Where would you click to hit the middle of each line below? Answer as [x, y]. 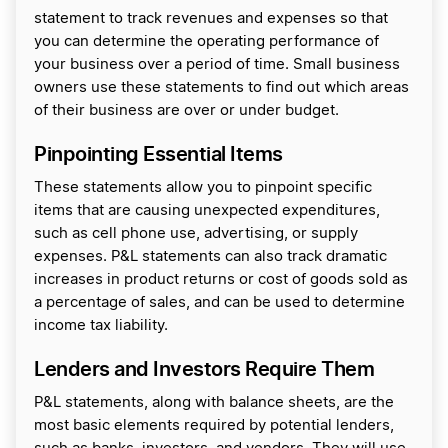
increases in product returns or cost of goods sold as [221, 280]
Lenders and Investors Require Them [204, 369]
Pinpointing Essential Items [158, 154]
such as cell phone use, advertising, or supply [196, 234]
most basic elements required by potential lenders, [214, 426]
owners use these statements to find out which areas [221, 88]
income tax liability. [101, 326]
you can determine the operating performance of [206, 42]
